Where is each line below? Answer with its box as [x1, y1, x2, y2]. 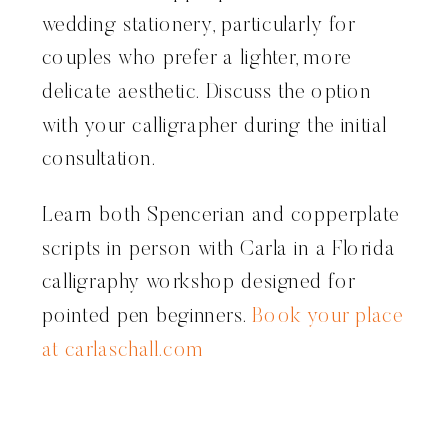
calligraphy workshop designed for [42, 273, 356, 294]
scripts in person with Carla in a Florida [42, 239, 396, 261]
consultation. [42, 149, 157, 171]
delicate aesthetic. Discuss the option [42, 82, 372, 104]
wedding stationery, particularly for [42, 15, 356, 37]
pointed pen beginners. [42, 306, 247, 328]
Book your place [246, 306, 404, 328]
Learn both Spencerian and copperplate [42, 205, 400, 227]
